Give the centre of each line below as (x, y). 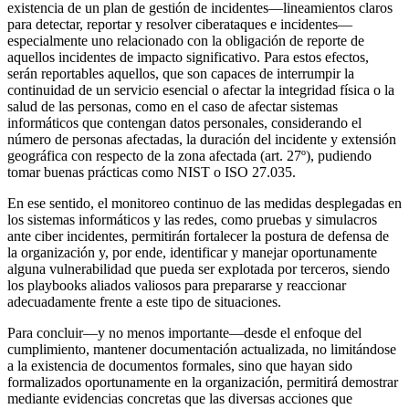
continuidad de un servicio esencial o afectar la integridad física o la (201, 89)
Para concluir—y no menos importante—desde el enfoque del (184, 332)
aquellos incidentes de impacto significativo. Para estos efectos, (188, 57)
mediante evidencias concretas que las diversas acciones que (180, 398)
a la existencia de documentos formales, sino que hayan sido (180, 365)
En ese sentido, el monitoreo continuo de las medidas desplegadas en (204, 203)
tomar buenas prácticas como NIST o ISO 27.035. (152, 172)
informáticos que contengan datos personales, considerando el (184, 122)
